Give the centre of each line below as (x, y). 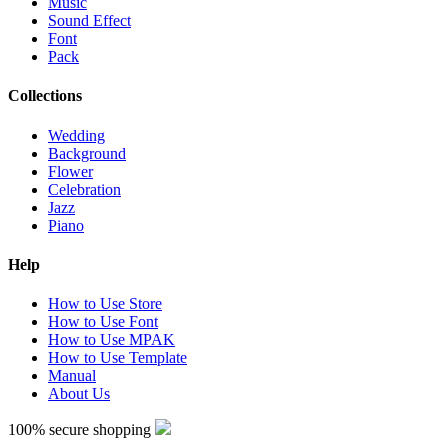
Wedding (76, 135)
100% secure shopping (81, 430)
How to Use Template (117, 358)
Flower (70, 171)
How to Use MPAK (111, 340)
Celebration (84, 189)
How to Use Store (105, 304)
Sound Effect (89, 21)
